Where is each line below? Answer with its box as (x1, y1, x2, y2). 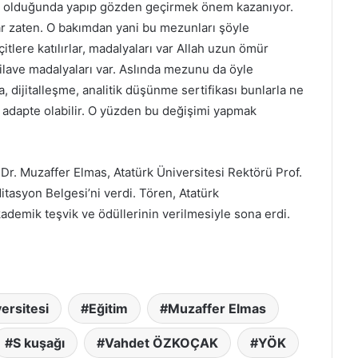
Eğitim (89, 300, 128, 316)
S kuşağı (12, 334, 65, 351)
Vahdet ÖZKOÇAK (104, 334, 218, 351)
